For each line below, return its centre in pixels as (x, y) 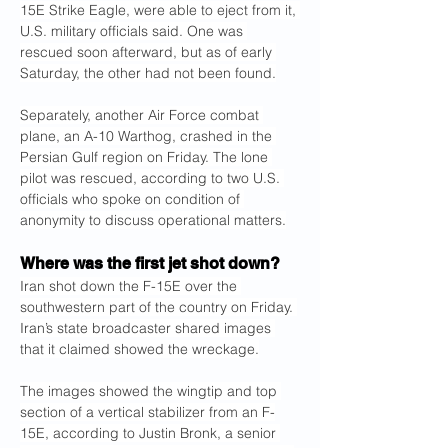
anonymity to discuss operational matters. (153, 220)
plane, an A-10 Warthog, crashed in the (148, 136)
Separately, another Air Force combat (141, 115)
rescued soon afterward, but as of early (148, 52)
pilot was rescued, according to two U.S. (152, 178)
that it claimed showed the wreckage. (139, 349)
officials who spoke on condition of (132, 199)
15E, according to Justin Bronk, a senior (150, 433)
